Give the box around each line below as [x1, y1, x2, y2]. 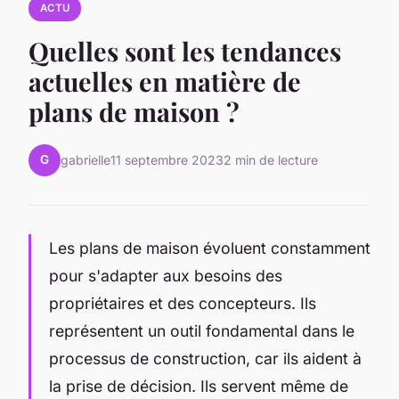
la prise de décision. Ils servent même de [49, 376, 348, 395]
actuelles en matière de [28, 63, 301, 98]
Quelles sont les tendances [28, 33, 341, 68]
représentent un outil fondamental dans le [49, 321, 354, 340]
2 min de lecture [224, 152, 318, 168]
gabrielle [61, 152, 110, 168]
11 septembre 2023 [110, 152, 224, 168]
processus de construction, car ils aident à [49, 348, 362, 368]
